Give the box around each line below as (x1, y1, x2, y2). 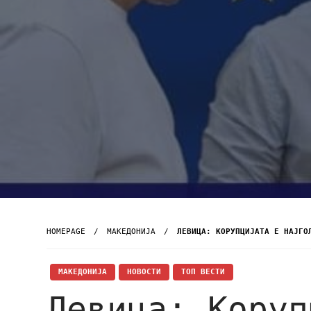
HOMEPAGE (47, 227, 85, 236)
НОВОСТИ (127, 267, 161, 276)
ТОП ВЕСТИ (181, 267, 225, 276)
